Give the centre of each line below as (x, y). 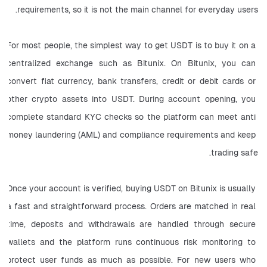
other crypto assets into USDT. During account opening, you (131, 99)
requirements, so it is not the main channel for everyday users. (138, 10)
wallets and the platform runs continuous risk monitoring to (131, 242)
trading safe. (235, 153)
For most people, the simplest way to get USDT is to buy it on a (131, 46)
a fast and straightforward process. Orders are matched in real (131, 207)
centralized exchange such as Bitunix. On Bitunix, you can (131, 63)
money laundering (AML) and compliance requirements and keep (131, 135)
